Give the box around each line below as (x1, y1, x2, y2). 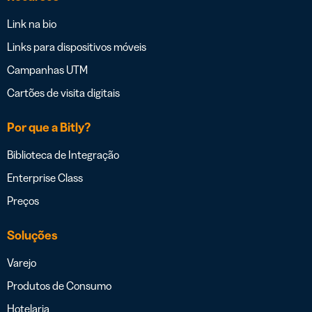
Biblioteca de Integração (7, 148, 119, 162)
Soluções (7, 228, 58, 244)
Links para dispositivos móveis (7, 40, 146, 54)
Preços (7, 194, 39, 208)
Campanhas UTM (7, 63, 88, 77)
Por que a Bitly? (7, 120, 91, 136)
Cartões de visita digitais (7, 86, 120, 100)
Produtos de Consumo (7, 279, 111, 293)
